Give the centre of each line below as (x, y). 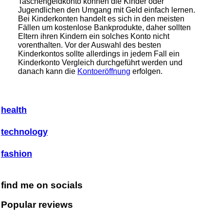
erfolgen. (146, 72)
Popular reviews (37, 205)
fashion (17, 154)
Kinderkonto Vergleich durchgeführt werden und (100, 63)
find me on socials (42, 185)
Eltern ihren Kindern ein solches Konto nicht (94, 36)
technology (24, 132)
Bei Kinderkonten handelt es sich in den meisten (101, 19)
